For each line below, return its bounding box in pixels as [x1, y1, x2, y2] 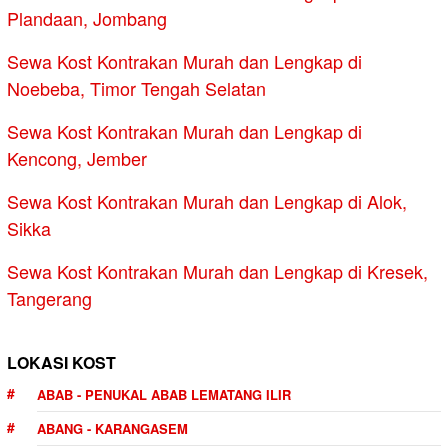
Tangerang [7, 285, 92, 312]
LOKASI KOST [7, 351, 116, 375]
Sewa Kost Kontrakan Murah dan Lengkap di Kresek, [7, 258, 428, 285]
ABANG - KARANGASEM [37, 419, 188, 439]
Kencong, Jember [7, 145, 147, 172]
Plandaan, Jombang [7, 5, 167, 32]
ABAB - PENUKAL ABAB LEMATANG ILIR [37, 385, 291, 405]
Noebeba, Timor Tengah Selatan [7, 75, 266, 102]
